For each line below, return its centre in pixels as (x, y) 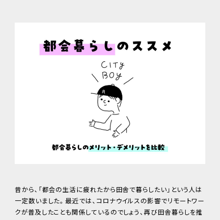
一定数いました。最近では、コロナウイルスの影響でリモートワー (110, 200)
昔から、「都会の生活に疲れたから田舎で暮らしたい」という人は (109, 189)
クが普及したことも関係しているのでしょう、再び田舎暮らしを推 (109, 212)
